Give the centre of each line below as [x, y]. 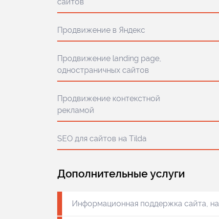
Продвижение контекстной [109, 99]
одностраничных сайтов [103, 70]
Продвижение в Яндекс [101, 30]
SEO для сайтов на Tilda [102, 139]
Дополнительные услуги [121, 174]
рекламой [76, 110]
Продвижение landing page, [109, 58]
